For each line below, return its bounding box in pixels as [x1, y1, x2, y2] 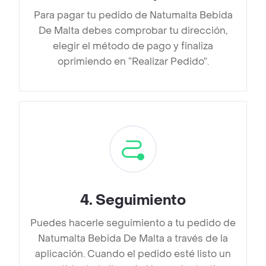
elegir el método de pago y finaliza [53, 40, 213, 53]
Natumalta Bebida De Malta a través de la [38, 232, 228, 245]
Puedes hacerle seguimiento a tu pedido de [30, 217, 236, 230]
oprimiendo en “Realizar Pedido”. [57, 55, 209, 68]
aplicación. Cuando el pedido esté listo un [35, 248, 231, 261]
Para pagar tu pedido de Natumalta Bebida [33, 9, 233, 22]
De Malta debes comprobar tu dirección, [39, 24, 227, 37]
